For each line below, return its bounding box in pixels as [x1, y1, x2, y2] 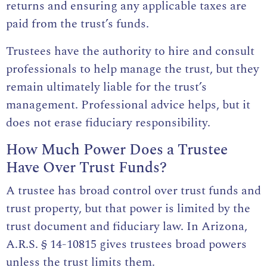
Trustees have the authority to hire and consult [6, 42, 254, 60]
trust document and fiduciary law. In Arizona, [6, 217, 247, 235]
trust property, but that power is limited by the [6, 199, 250, 218]
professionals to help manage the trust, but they [6, 60, 259, 78]
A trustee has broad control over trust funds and [6, 181, 261, 200]
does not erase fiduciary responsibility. [6, 113, 210, 132]
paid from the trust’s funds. [6, 14, 149, 33]
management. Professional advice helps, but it [6, 95, 250, 114]
